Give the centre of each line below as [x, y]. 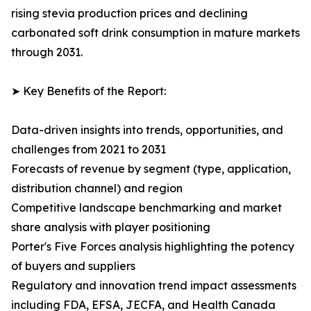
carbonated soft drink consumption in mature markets [155, 33]
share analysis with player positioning [111, 227]
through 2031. [47, 52]
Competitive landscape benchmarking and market [146, 208]
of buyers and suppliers [73, 266]
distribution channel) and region [97, 188]
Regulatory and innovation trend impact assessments [154, 286]
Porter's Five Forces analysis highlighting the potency [153, 247]
